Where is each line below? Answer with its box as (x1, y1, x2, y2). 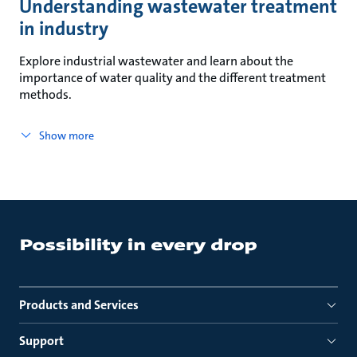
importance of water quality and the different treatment (19, 69, 326, 86)
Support (19, 332, 64, 349)
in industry (19, 16, 108, 41)
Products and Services (19, 296, 139, 313)
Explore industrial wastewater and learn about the (19, 53, 293, 69)
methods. (19, 86, 72, 103)
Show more (38, 128, 94, 143)
